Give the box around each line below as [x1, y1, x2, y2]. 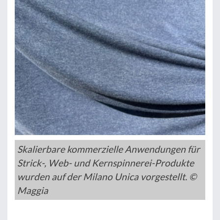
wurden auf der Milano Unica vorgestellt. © [17, 170, 196, 182]
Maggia [17, 184, 48, 196]
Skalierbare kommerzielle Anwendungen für [17, 143, 200, 155]
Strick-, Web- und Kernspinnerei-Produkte [17, 157, 194, 168]
